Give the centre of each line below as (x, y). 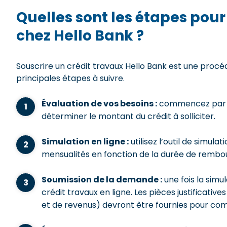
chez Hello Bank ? (80, 36)
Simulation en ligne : (85, 142)
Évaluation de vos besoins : (99, 104)
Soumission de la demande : (102, 180)
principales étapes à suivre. (70, 78)
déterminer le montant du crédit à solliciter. (128, 116)
